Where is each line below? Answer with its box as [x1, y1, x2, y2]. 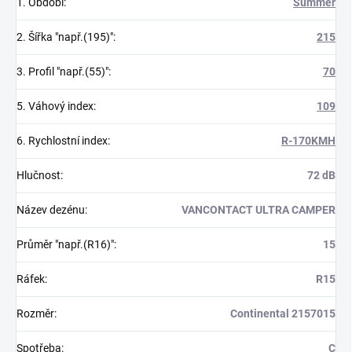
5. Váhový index [16, 99, 93, 112]
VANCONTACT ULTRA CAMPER [181, 203, 335, 216]
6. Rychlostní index [16, 134, 108, 147]
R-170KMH [281, 134, 335, 147]
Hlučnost [16, 168, 60, 181]
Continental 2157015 [230, 306, 335, 320]
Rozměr [16, 306, 54, 320]
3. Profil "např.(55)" [16, 64, 108, 78]
